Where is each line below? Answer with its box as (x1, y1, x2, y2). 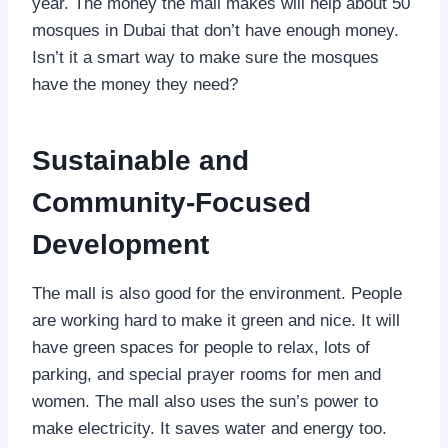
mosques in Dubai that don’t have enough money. (32, 20, 399, 40)
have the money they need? (32, 74, 238, 94)
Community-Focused (32, 186, 311, 218)
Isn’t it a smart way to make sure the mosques (32, 47, 379, 67)
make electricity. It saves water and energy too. (32, 418, 387, 438)
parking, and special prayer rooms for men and (32, 364, 381, 384)
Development (32, 228, 209, 260)
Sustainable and (32, 144, 249, 176)
